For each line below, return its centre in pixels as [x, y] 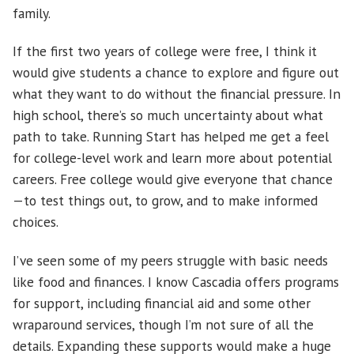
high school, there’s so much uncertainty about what [168, 115]
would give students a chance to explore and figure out [176, 73]
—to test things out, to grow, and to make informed [165, 201]
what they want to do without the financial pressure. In [177, 94]
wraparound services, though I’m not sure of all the [163, 324]
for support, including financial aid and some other [162, 303]
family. [32, 13]
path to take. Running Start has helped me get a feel [171, 137]
